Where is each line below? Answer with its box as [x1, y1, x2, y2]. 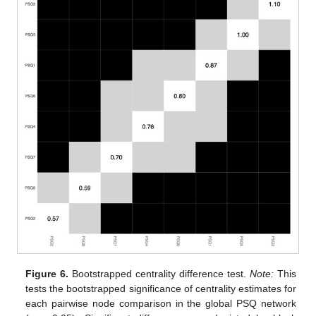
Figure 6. [25, 267, 69, 279]
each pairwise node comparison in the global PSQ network [25, 297, 296, 309]
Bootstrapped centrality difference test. [68, 267, 250, 279]
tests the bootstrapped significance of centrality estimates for [25, 282, 296, 294]
